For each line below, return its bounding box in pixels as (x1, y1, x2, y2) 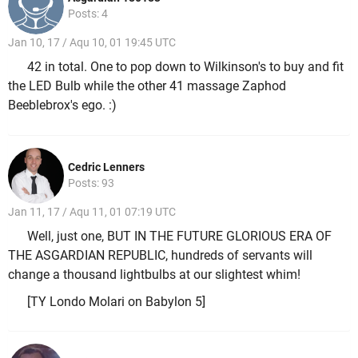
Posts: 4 (68, 6, 108, 20)
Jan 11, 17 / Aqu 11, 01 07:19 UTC (8, 205, 176, 218)
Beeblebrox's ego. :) (8, 97, 117, 113)
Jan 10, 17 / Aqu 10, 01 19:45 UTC (8, 35, 176, 49)
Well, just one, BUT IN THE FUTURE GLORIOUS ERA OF (27, 229, 332, 245)
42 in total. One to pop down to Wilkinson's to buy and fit (27, 59, 344, 75)
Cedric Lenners (68, 160, 145, 173)
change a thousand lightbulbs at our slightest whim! (8, 267, 300, 283)
